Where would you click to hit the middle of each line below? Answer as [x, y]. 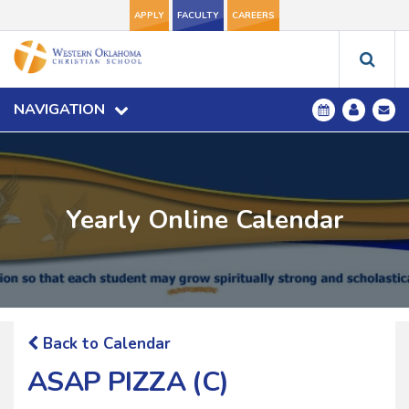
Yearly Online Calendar [204, 220]
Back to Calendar [105, 344]
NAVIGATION [59, 110]
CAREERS [253, 16]
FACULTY [198, 16]
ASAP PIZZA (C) [128, 382]
